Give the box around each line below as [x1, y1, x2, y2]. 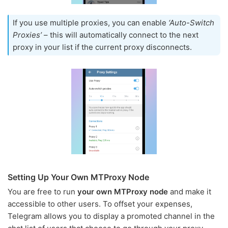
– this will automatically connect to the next [42, 30, 198, 40]
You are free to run [8, 186, 77, 196]
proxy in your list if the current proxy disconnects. [13, 42, 192, 52]
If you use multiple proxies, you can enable [13, 18, 168, 28]
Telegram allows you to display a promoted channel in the [8, 211, 215, 221]
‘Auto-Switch [168, 18, 214, 28]
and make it [168, 186, 211, 196]
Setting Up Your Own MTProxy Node [8, 172, 149, 182]
